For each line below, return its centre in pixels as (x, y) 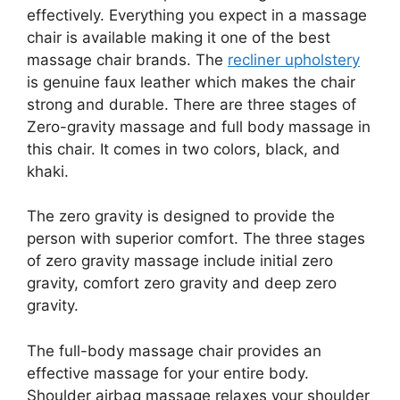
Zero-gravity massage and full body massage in (199, 126)
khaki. (48, 171)
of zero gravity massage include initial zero (180, 261)
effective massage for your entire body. (168, 373)
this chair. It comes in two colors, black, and (183, 149)
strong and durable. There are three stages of (192, 104)
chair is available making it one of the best (179, 37)
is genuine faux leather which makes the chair (191, 82)
